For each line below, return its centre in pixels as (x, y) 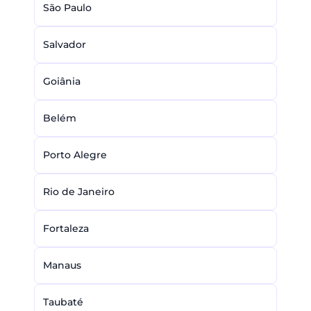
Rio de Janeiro (79, 192)
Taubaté (63, 302)
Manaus (62, 265)
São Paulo (67, 8)
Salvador (65, 44)
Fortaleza (66, 228)
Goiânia (62, 81)
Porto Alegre (75, 155)
